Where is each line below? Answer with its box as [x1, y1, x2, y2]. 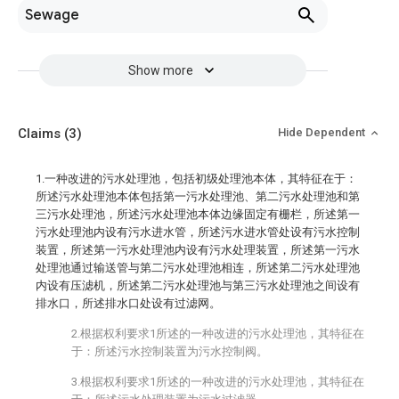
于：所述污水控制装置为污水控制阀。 [71, 345, 268, 358]
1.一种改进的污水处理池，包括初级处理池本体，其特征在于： [36, 172, 357, 185]
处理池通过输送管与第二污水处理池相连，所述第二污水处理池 [36, 261, 360, 274]
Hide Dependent [278, 126, 368, 139]
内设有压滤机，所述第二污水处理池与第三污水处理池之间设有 [36, 279, 360, 292]
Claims [18, 126, 64, 142]
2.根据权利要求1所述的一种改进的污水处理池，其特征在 [71, 327, 364, 340]
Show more [127, 63, 193, 77]
